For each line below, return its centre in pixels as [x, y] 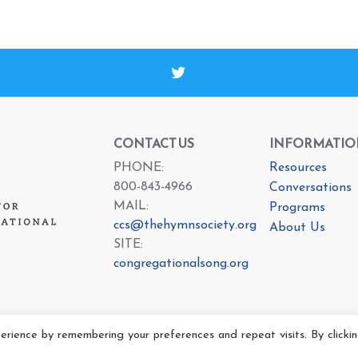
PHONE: [138, 168]
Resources [298, 168]
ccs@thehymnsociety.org [185, 225]
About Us [297, 228]
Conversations [310, 188]
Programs [297, 208]
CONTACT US [153, 143]
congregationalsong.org [181, 264]
